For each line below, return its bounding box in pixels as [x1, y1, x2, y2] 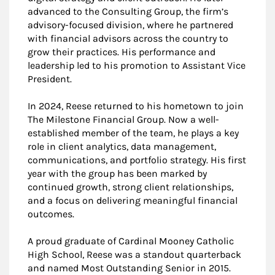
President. [28, 72, 72, 85]
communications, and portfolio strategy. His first [28, 153, 246, 166]
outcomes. [28, 207, 74, 220]
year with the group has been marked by [28, 167, 207, 179]
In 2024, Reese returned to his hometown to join [28, 99, 244, 112]
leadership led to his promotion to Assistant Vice [28, 59, 246, 71]
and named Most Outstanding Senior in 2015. [28, 261, 231, 274]
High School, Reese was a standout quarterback [28, 248, 241, 260]
